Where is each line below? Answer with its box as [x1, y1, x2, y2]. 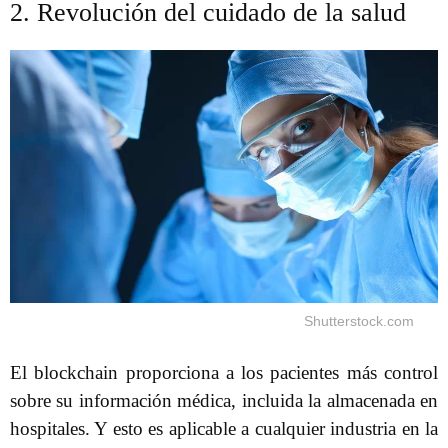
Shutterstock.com [304, 313, 414, 330]
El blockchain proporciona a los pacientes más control [10, 362, 438, 384]
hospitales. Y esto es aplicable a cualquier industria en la [10, 418, 438, 440]
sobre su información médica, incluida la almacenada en [10, 390, 438, 412]
